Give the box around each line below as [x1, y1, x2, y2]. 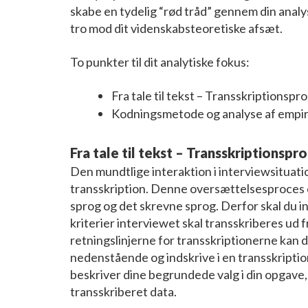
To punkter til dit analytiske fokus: [70, 54, 250, 69]
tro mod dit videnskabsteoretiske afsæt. [70, 20, 283, 36]
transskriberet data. [70, 283, 177, 299]
